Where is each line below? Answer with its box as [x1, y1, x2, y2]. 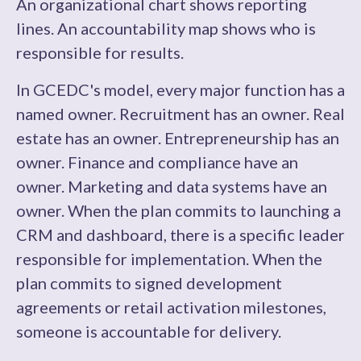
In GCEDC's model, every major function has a [16, 80, 345, 99]
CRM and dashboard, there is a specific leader [16, 225, 345, 244]
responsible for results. [16, 43, 184, 62]
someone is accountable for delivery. [16, 322, 281, 341]
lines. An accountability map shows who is [16, 19, 316, 38]
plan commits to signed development [16, 273, 282, 293]
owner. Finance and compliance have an [16, 152, 298, 172]
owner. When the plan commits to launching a [16, 201, 341, 220]
